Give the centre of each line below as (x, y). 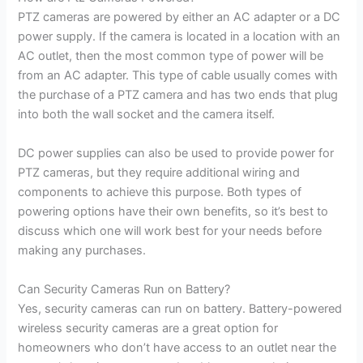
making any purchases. (82, 251)
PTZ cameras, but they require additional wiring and (159, 173)
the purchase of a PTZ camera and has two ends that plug (178, 95)
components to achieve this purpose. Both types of (160, 192)
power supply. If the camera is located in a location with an (179, 37)
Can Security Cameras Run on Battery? (124, 289)
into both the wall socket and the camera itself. (147, 115)
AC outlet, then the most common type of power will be (171, 56)
